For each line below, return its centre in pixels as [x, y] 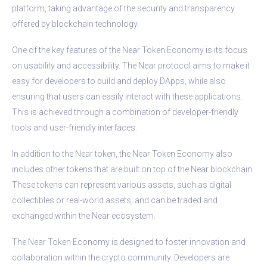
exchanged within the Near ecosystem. [84, 215]
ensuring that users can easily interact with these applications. [127, 96]
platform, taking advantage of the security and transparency [123, 8]
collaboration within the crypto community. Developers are [121, 257]
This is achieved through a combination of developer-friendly [125, 112]
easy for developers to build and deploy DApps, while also [119, 81]
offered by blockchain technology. [75, 24]
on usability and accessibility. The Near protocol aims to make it [131, 65]
